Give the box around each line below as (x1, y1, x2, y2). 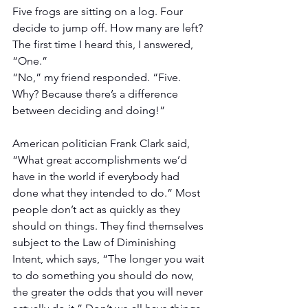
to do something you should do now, (12, 268, 197, 282)
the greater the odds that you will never (12, 285, 206, 298)
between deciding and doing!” (12, 103, 165, 117)
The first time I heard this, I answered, (12, 37, 196, 51)
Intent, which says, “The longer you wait (12, 252, 207, 265)
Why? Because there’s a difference (12, 87, 181, 100)
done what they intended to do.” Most (12, 186, 203, 199)
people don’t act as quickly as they (12, 202, 183, 216)
